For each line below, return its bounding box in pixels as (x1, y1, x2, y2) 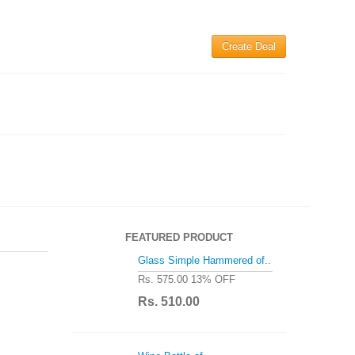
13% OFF (188, 273, 235, 285)
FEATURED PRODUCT (125, 231, 233, 243)
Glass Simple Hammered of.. (138, 254, 271, 266)
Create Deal (222, 40, 276, 52)
